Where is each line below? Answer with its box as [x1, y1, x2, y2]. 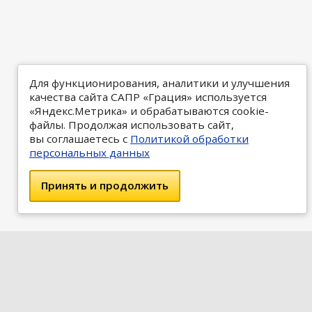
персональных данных [29, 145, 150, 159]
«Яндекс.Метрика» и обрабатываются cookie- [29, 103, 269, 118]
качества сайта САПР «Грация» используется [29, 89, 267, 104]
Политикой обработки [130, 131, 249, 146]
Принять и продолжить [41, 178, 169, 193]
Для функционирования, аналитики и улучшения [29, 75, 290, 90]
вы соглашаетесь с [29, 131, 130, 146]
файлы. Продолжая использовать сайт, [29, 117, 234, 132]
